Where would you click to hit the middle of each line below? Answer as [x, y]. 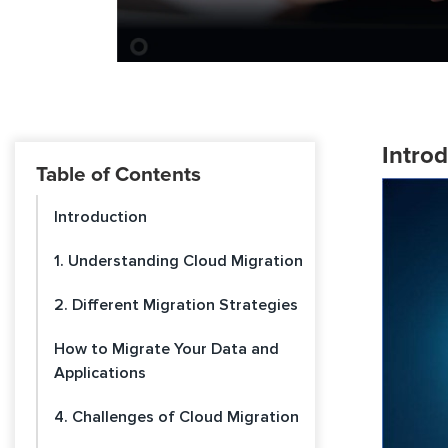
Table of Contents [118, 174]
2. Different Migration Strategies [176, 305]
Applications [100, 373]
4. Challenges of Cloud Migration [176, 417]
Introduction [100, 217]
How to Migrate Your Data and [166, 349]
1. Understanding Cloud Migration [178, 261]
